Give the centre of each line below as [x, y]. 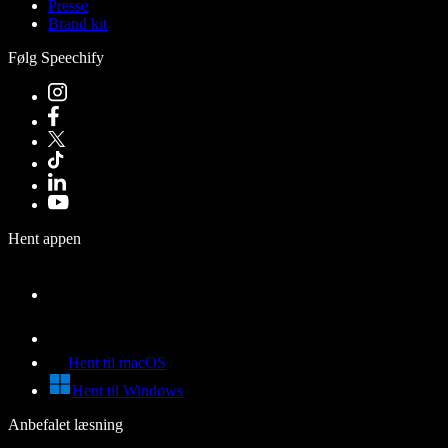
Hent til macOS [117, 362]
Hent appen [44, 238]
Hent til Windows [127, 390]
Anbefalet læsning [65, 424]
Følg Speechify [56, 57]
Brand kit [77, 23]
